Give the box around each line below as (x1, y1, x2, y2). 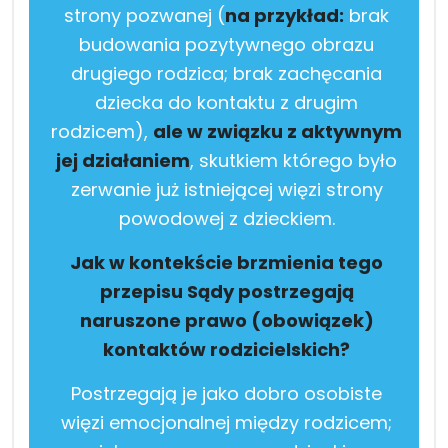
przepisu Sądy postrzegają (99, 278, 354, 304)
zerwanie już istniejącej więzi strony (70, 176, 383, 202)
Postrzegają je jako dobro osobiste (71, 380, 382, 406)
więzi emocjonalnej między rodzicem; (61, 409, 392, 435)
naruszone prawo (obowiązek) (79, 307, 374, 333)
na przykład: (225, 2, 344, 28)
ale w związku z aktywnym (153, 118, 402, 144)
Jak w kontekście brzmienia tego (70, 249, 383, 275)
